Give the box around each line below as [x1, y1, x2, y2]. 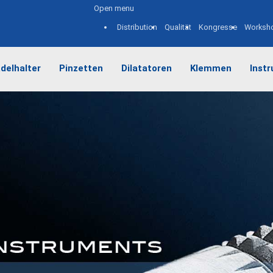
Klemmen [190, 62, 232, 74]
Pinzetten [59, 62, 103, 74]
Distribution [117, 23, 157, 32]
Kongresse [199, 23, 237, 32]
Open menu [94, 4, 134, 13]
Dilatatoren [121, 62, 172, 74]
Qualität [165, 23, 191, 32]
